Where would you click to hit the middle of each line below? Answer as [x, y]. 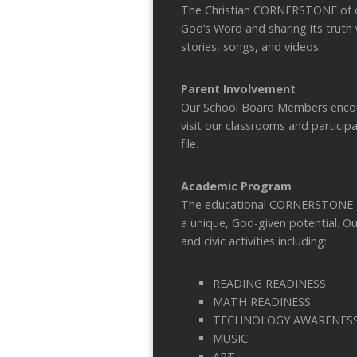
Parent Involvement [238, 88]
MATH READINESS [262, 301]
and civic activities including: [254, 241]
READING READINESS [269, 283]
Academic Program [236, 186]
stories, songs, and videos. [251, 46]
